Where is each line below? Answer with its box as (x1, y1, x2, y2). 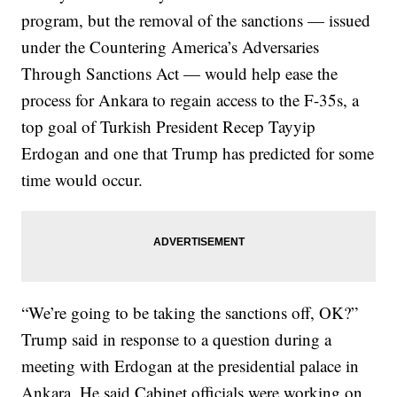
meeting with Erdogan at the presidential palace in (21, 354, 360, 377)
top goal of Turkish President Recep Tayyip (21, 114, 316, 137)
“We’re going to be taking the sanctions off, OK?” (21, 300, 359, 323)
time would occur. (21, 167, 144, 191)
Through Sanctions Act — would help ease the (21, 61, 339, 84)
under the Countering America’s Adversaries (21, 35, 320, 58)
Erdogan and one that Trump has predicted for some (21, 141, 375, 164)
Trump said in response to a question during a (21, 327, 332, 350)
